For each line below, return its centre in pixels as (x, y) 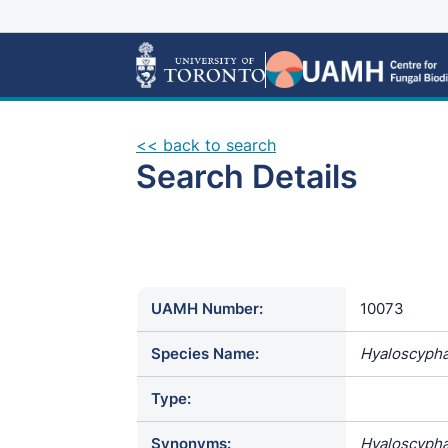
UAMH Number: (207, 308)
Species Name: (205, 353)
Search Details (247, 176)
